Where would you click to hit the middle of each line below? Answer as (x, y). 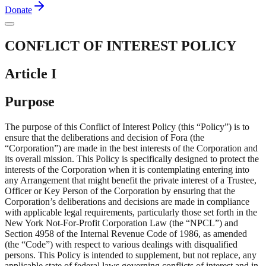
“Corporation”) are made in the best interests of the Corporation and (131, 148)
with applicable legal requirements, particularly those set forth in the (131, 212)
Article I (31, 73)
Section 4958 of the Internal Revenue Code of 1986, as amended (126, 233)
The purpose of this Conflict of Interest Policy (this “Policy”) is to (127, 126)
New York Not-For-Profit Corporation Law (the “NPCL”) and (121, 223)
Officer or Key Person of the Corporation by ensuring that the (120, 191)
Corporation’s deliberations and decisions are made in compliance (127, 201)
